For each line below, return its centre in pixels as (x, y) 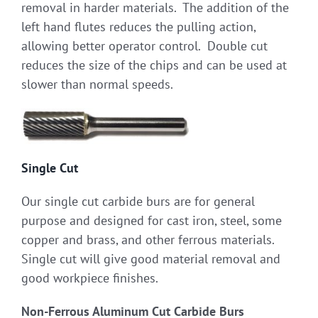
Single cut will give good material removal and (151, 258)
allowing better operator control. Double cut (144, 45)
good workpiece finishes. (90, 278)
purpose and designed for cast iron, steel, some (152, 220)
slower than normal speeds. (97, 84)
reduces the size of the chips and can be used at (154, 65)
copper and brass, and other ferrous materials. (149, 239)
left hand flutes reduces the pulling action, (138, 26)
